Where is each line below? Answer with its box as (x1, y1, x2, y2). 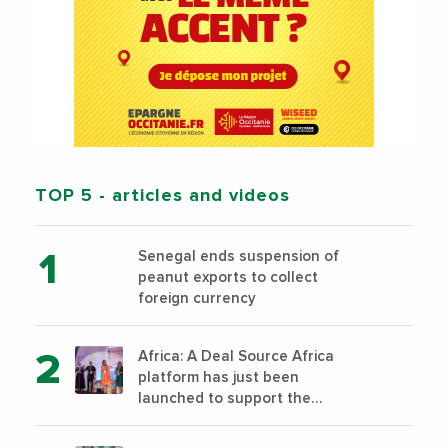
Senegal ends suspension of (138, 249, 339, 265)
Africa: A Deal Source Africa (138, 349, 334, 365)
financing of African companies (138, 412, 357, 428)
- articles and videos (93, 187, 290, 206)
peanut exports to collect (138, 270, 318, 286)
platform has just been (138, 370, 299, 386)
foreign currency (138, 291, 256, 307)
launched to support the (138, 391, 311, 407)
